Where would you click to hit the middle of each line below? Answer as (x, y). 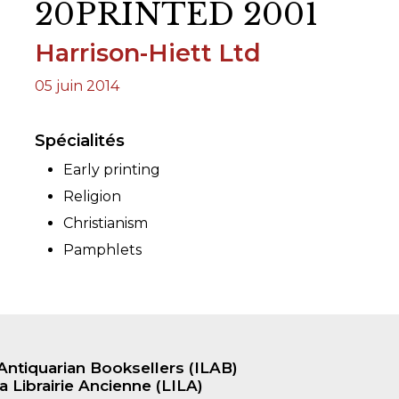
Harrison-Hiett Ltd (148, 53)
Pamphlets (102, 250)
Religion (92, 197)
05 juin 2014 (77, 86)
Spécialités (80, 141)
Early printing (112, 170)
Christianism (106, 224)
